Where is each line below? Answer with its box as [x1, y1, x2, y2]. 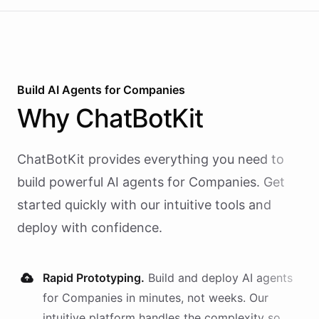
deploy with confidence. [17, 220, 162, 235]
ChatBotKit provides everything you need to [17, 152, 284, 167]
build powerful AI [17, 174, 119, 189]
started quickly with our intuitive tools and [17, 197, 271, 212]
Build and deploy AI [148, 271, 256, 285]
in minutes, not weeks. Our [122, 291, 268, 305]
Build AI [17, 83, 62, 97]
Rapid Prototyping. [43, 271, 145, 285]
